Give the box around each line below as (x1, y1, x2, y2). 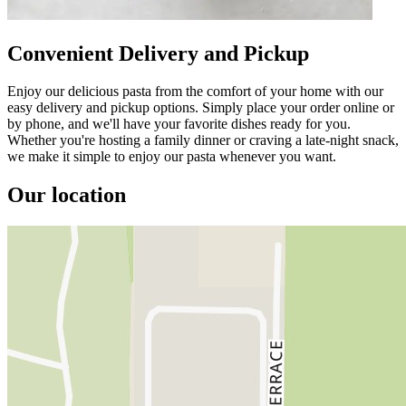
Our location (7, 183, 126, 208)
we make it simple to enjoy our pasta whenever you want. (7, 149, 336, 165)
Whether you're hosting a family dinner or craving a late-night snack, (7, 132, 399, 149)
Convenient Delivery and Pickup (7, 41, 309, 65)
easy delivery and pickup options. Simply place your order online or (7, 100, 394, 116)
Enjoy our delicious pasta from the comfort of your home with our (7, 83, 383, 100)
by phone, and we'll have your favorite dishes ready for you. (7, 116, 351, 132)
